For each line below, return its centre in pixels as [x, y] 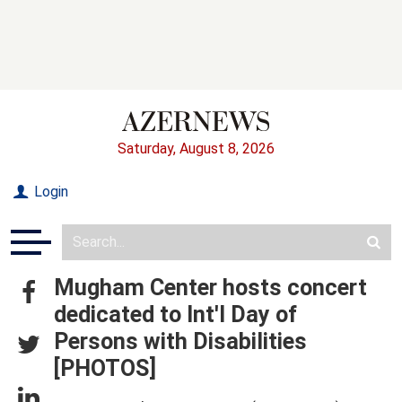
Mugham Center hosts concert [210, 287]
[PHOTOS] [105, 368]
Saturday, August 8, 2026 [196, 148]
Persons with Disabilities [180, 341]
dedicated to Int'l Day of [175, 314]
